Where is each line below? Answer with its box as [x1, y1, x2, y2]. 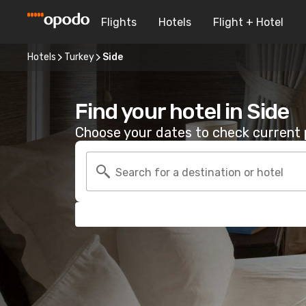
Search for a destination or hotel [115, 165, 283, 179]
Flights [101, 15, 137, 29]
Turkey [64, 51, 94, 63]
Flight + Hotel [213, 15, 283, 29]
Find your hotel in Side [75, 98, 289, 124]
